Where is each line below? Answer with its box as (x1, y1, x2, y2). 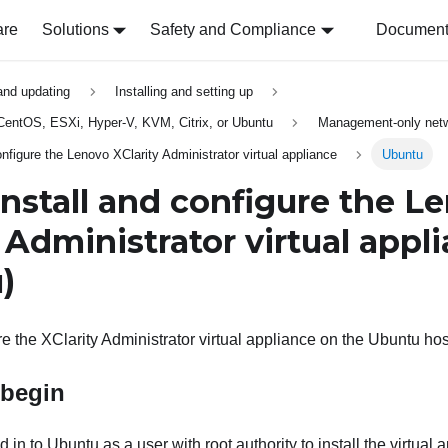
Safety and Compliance (150, 21, 317, 38)
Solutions (41, 21, 109, 38)
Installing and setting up (114, 84, 253, 100)
